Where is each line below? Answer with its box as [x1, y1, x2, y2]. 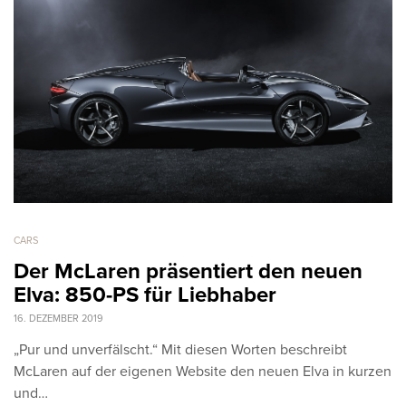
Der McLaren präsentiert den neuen [14, 258, 362, 285]
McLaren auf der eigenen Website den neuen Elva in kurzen [14, 362, 391, 382]
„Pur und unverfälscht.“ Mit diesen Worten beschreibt [14, 341, 347, 360]
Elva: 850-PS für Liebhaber [14, 282, 276, 309]
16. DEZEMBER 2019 [14, 313, 103, 325]
